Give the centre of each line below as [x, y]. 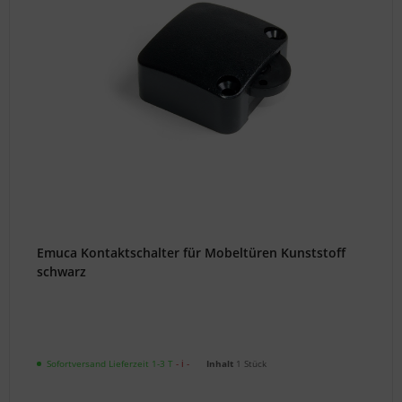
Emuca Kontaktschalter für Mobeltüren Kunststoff [192, 252]
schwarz [62, 271]
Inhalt [222, 363]
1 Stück [252, 363]
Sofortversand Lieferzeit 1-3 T [110, 363]
